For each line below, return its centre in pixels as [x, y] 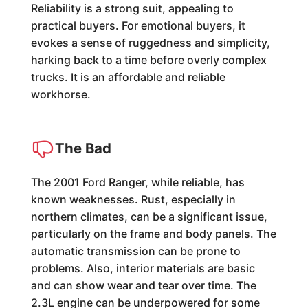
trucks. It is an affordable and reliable [128, 77]
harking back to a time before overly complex [148, 59]
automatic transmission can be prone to [135, 251]
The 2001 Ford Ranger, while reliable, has [137, 182]
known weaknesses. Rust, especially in [133, 199]
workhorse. [60, 94]
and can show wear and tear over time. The [143, 285]
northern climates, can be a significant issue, [149, 216]
